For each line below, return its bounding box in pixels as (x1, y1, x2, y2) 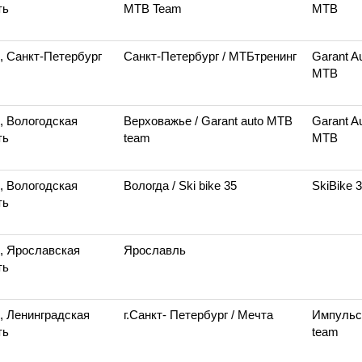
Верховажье (124, 114, 195, 128)
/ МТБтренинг (222, 49, 297, 63)
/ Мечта (231, 308, 273, 322)
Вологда (124, 179, 172, 192)
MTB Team (124, 2, 182, 15)
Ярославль (124, 243, 186, 257)
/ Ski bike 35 (172, 179, 237, 192)
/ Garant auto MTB (195, 114, 293, 128)
